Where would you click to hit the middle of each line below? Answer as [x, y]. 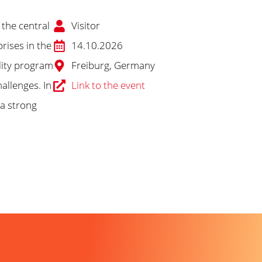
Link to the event [108, 85]
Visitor [86, 25]
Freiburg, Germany [113, 65]
